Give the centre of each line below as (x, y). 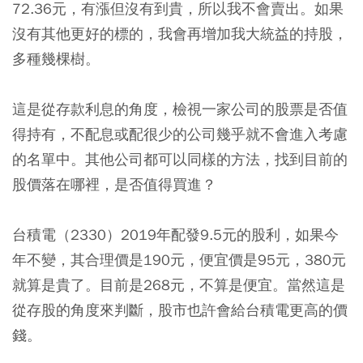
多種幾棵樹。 (56, 59)
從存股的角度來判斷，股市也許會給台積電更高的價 (180, 310)
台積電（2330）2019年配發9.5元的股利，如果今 (175, 235)
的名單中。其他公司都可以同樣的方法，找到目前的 (180, 160)
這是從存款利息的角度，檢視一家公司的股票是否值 (180, 109)
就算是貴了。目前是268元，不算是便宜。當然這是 (179, 285)
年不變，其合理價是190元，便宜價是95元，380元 (179, 260)
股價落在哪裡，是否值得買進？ (114, 185)
